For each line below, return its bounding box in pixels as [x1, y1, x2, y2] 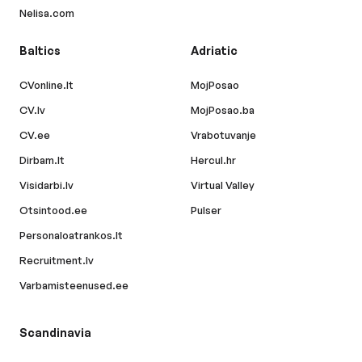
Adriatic [191, 44, 238, 58]
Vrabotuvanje [191, 128, 256, 142]
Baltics [19, 44, 61, 58]
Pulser [191, 204, 221, 217]
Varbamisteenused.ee [19, 279, 128, 293]
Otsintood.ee [19, 204, 87, 217]
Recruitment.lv [19, 254, 94, 267]
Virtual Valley [191, 179, 255, 192]
